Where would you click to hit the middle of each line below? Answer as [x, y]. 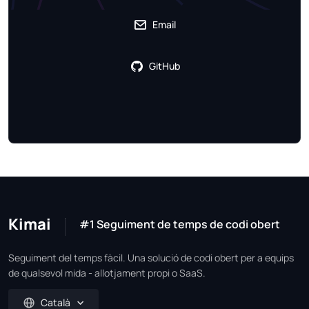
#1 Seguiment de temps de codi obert [180, 224]
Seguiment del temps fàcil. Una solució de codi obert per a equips [151, 257]
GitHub [164, 66]
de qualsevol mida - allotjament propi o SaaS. [107, 272]
